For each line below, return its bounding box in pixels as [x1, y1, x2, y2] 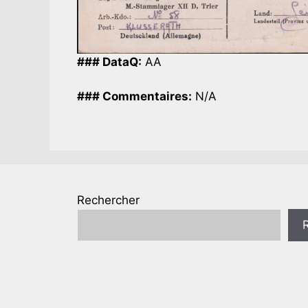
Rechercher [77, 192, 140, 207]
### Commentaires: [77, 89, 192, 104]
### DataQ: [77, 54, 142, 69]
